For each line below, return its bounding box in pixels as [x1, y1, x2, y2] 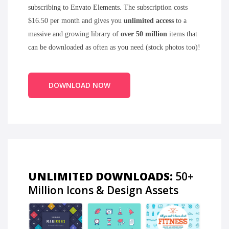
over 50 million [121, 30, 169, 38]
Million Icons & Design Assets [28, 183, 178, 197]
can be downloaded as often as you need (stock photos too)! [28, 43, 200, 51]
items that [169, 30, 197, 38]
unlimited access [124, 17, 176, 25]
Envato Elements [71, 4, 120, 11]
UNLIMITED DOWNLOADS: [28, 169, 173, 184]
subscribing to [28, 4, 71, 11]
